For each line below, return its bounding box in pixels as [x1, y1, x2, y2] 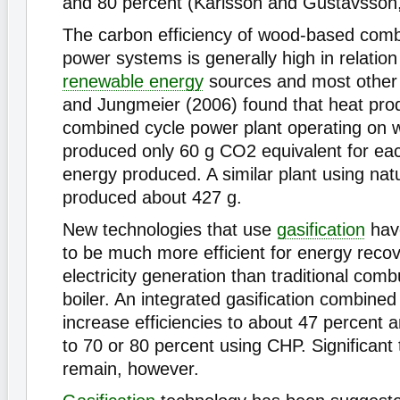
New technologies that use [62, 220, 277, 239]
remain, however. [62, 359, 199, 379]
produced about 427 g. [62, 187, 242, 207]
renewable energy [62, 71, 204, 91]
